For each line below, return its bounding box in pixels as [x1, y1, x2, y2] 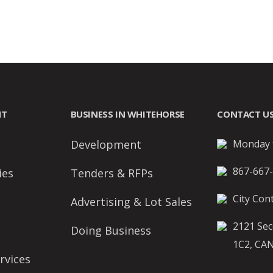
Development [70, 136, 141, 152]
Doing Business [70, 222, 151, 238]
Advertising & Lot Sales [70, 194, 192, 209]
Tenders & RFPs [70, 165, 153, 180]
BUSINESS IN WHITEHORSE [70, 107, 185, 120]
